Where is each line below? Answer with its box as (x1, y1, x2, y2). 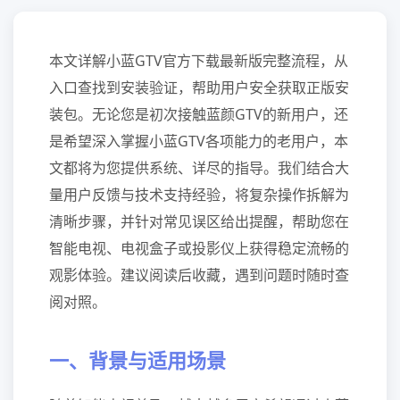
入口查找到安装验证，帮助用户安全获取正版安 (49, 78, 349, 97)
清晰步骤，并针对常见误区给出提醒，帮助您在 (49, 212, 349, 231)
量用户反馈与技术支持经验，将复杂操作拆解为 (49, 185, 349, 204)
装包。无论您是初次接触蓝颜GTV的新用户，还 (49, 104, 348, 124)
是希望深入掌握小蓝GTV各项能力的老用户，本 (49, 131, 348, 151)
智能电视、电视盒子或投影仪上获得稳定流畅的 (49, 238, 349, 258)
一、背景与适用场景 (49, 346, 226, 373)
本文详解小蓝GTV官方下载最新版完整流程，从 (49, 51, 348, 71)
